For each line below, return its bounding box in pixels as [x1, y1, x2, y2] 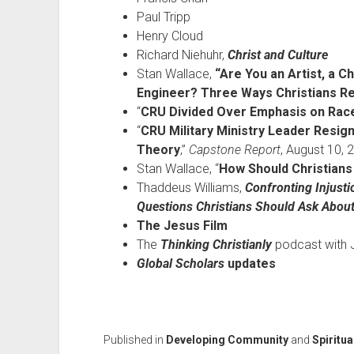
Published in [103, 333, 166, 346]
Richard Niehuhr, [136, 47, 228, 62]
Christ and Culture [227, 47, 328, 62]
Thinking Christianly [160, 237, 272, 252]
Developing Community [165, 333, 288, 346]
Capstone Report [188, 142, 281, 157]
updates [224, 256, 276, 271]
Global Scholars [136, 256, 224, 271]
